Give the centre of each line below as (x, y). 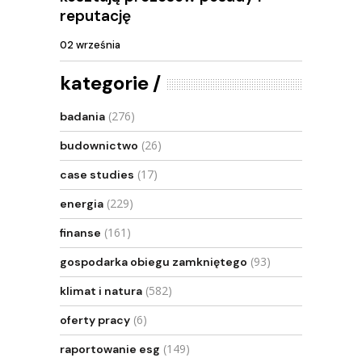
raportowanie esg (110, 349)
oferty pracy (95, 320)
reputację (95, 15)
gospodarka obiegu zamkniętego (154, 262)
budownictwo (99, 145)
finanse (80, 233)
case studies (97, 175)
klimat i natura (101, 291)
